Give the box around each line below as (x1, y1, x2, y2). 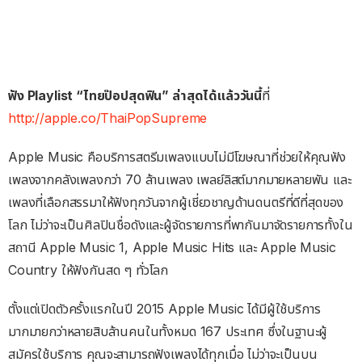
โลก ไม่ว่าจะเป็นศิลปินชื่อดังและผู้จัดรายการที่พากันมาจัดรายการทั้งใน (8, 217, 353, 234)
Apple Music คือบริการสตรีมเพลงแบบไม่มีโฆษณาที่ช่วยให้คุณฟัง (8, 149, 347, 166)
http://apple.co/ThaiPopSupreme (8, 110, 208, 127)
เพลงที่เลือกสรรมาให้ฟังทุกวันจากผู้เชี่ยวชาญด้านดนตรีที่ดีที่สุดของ (8, 194, 344, 211)
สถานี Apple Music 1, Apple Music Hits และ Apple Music (8, 239, 336, 256)
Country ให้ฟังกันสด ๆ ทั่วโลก (8, 262, 169, 279)
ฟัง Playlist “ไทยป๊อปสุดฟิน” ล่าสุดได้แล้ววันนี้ (8, 87, 263, 104)
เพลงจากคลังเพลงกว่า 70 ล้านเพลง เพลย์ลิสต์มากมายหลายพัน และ (8, 171, 351, 188)
